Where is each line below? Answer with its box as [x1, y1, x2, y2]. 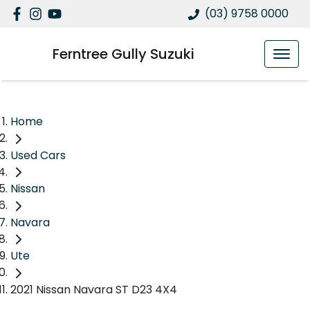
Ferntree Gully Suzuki [53, 44, 194, 64]
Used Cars [10, 147, 66, 163]
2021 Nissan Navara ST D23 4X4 [10, 282, 177, 298]
